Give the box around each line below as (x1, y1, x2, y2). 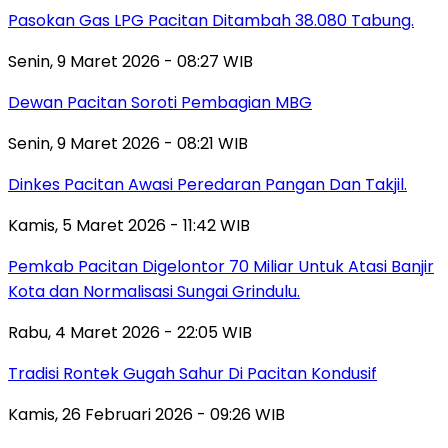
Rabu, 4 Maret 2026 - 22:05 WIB (8, 320, 252, 344)
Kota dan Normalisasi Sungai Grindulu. (8, 279, 300, 303)
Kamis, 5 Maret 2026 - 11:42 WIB (8, 213, 250, 237)
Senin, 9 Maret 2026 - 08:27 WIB (8, 49, 253, 73)
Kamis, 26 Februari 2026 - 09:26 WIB (8, 402, 285, 426)
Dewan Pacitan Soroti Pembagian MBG (8, 90, 312, 114)
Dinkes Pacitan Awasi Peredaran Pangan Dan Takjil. (8, 172, 407, 196)
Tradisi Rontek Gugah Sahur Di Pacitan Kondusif (8, 361, 377, 385)
